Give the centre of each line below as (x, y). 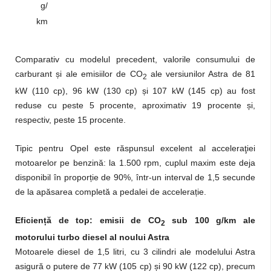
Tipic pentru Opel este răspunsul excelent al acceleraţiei (135, 148)
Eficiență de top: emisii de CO (88, 220)
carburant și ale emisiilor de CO (79, 73)
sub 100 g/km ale (210, 220)
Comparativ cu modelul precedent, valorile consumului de (135, 59)
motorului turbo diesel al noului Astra (92, 237)
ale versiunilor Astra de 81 (201, 73)
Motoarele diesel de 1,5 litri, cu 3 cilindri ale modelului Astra (135, 251)
